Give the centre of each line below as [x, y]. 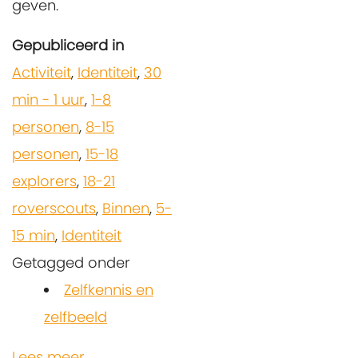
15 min [34, 235]
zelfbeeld [76, 316]
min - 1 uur [48, 99]
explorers [44, 181]
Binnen [126, 208]
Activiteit [42, 72]
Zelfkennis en [109, 289]
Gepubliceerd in [68, 45]
